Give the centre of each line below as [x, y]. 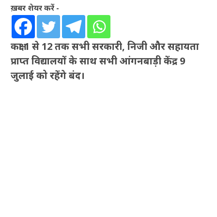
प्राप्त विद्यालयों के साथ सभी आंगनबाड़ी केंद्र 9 [98, 61]
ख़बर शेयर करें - [35, 8]
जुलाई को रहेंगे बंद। [48, 76]
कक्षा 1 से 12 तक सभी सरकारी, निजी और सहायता [105, 46]
